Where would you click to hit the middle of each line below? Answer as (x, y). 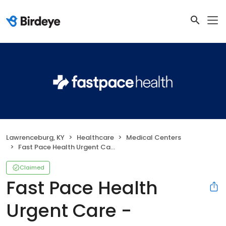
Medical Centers (154, 137)
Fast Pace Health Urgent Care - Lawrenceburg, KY (64, 147)
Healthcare (95, 137)
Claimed (32, 167)
